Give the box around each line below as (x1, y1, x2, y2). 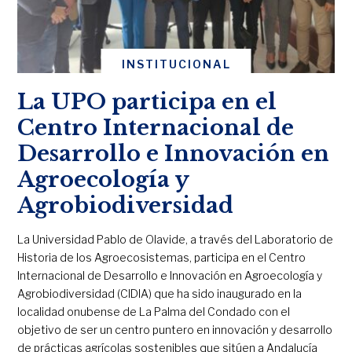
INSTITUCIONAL (121, 57, 231, 71)
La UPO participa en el (17, 89, 277, 115)
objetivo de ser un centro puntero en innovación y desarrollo (17, 323, 333, 337)
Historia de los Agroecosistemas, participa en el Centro (17, 251, 306, 265)
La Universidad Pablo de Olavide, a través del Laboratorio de (17, 233, 334, 247)
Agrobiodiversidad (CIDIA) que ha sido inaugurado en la (17, 287, 302, 301)
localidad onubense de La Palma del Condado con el (17, 305, 291, 319)
